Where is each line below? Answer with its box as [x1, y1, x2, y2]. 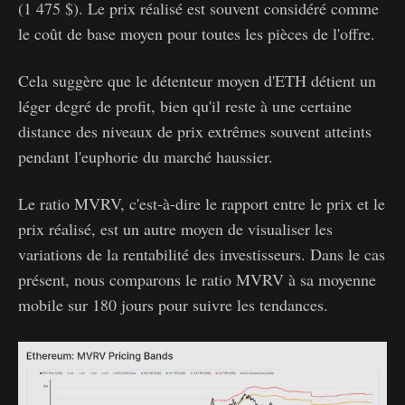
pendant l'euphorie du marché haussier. [18, 145, 273, 167]
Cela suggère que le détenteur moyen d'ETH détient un [18, 69, 376, 91]
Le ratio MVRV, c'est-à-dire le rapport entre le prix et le [18, 192, 385, 214]
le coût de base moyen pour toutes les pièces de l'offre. [18, 22, 375, 44]
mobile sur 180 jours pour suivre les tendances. [18, 293, 328, 316]
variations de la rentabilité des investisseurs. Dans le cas [18, 242, 385, 265]
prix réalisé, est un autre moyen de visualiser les [18, 217, 333, 240]
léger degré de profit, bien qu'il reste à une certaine [18, 94, 352, 117]
